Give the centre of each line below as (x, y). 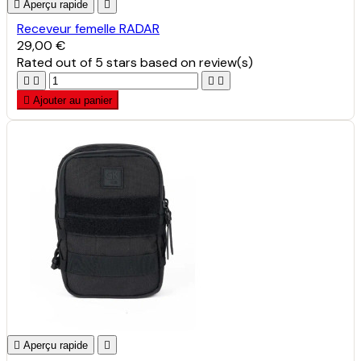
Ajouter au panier (73, 100)
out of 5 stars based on (127, 62)
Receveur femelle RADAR (88, 28)
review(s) (226, 62)
